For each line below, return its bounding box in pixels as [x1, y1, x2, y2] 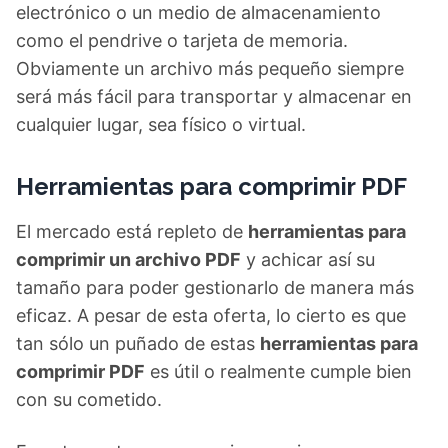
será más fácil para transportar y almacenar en [16, 86, 412, 107]
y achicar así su [241, 249, 375, 270]
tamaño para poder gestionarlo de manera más [16, 277, 414, 298]
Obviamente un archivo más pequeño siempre [16, 58, 404, 79]
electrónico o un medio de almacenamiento [16, 2, 381, 23]
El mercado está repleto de [16, 221, 248, 242]
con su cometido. [16, 389, 162, 410]
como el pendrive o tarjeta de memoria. [16, 30, 348, 51]
